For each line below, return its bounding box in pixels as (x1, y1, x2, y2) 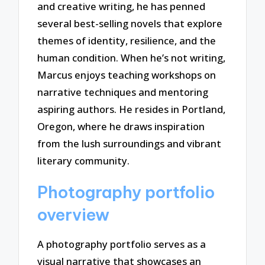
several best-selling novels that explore (37, 16, 223, 30)
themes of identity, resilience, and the (37, 33, 216, 47)
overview (37, 204, 110, 225)
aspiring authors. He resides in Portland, (37, 102, 226, 116)
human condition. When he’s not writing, (37, 50, 226, 64)
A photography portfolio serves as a (37, 237, 206, 251)
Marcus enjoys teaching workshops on (37, 67, 216, 82)
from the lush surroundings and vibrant (37, 136, 222, 150)
